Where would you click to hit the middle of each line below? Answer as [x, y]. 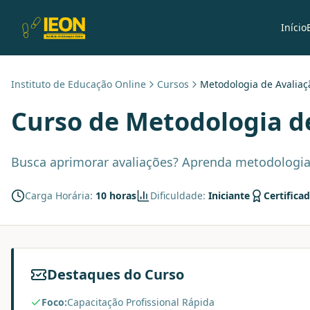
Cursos [173, 84]
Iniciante [229, 195]
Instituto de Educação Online [79, 84]
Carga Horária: [60, 195]
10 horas [116, 195]
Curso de [68, 121]
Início [293, 27]
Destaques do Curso [116, 274]
